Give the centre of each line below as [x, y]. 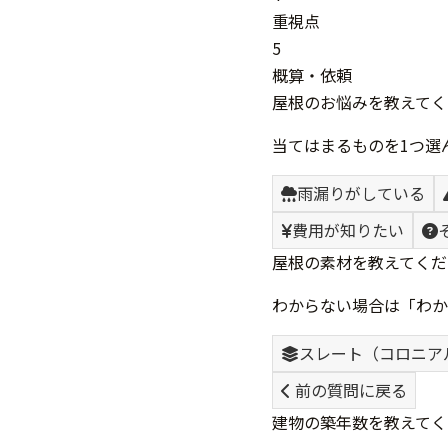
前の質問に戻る [349, 389]
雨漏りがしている [361, 192]
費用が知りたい [348, 229]
